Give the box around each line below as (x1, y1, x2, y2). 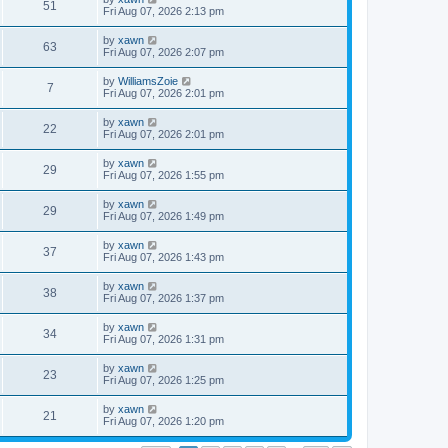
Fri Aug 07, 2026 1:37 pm (103, 292, 224, 304)
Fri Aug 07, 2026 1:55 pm (103, 169, 224, 181)
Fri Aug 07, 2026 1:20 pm (103, 415, 224, 427)
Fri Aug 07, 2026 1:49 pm (103, 210, 224, 222)
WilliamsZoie (118, 75, 178, 87)
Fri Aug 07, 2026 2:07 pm (103, 46, 224, 58)
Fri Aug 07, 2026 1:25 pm (103, 374, 224, 386)
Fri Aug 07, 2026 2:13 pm (103, 5, 224, 17)
